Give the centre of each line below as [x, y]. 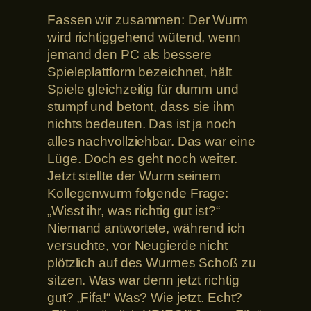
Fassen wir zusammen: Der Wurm [148, 19]
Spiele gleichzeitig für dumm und [143, 89]
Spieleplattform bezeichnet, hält [140, 72]
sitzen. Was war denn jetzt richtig [143, 280]
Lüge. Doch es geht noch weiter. [142, 158]
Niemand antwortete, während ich [146, 228]
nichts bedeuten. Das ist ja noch [142, 124]
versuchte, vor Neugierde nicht [137, 245]
